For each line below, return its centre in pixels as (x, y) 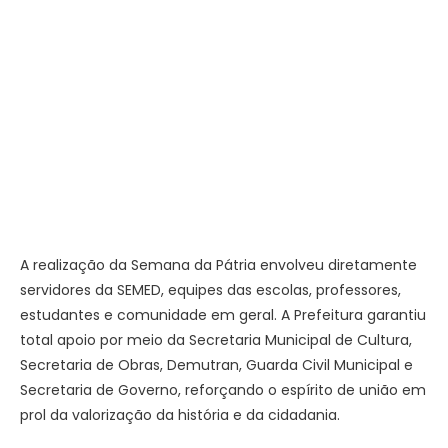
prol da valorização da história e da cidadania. (180, 415)
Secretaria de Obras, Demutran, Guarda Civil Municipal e (216, 365)
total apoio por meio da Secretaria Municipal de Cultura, (216, 340)
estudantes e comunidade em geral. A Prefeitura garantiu (223, 315)
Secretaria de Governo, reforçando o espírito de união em (223, 390)
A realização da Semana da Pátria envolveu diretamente (218, 265)
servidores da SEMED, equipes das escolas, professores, (210, 290)
